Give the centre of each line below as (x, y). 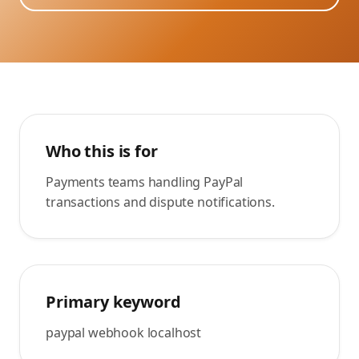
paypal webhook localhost (124, 333)
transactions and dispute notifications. (160, 202)
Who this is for (102, 151)
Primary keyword (113, 302)
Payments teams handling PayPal (145, 182)
